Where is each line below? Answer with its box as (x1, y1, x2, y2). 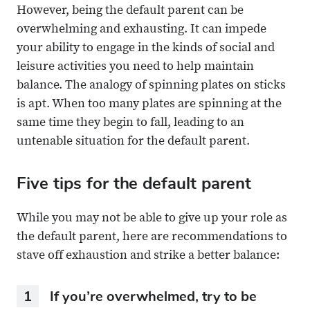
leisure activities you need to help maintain (17, 61, 254, 74)
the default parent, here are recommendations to (17, 231, 287, 244)
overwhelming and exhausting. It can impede (17, 24, 266, 37)
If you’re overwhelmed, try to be (50, 287, 257, 307)
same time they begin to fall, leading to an (17, 117, 244, 130)
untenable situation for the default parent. (17, 136, 250, 149)
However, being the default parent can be (17, 5, 244, 18)
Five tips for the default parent (17, 172, 251, 195)
